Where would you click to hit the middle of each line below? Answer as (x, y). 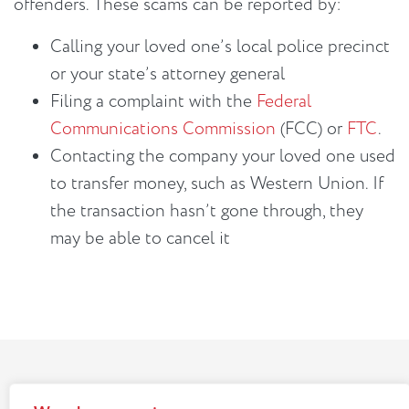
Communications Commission (163, 129)
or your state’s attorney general (168, 74)
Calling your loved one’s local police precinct (220, 47)
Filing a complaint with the (153, 102)
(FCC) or (311, 129)
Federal (284, 102)
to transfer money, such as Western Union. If (217, 184)
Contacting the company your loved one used (223, 157)
